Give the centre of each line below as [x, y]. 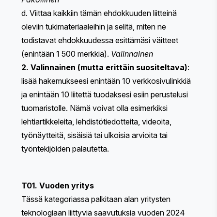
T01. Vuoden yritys [58, 186]
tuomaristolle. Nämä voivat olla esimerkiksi [94, 108]
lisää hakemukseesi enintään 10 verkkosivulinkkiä [106, 81]
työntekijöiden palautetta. [65, 149]
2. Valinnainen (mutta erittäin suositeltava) [104, 68]
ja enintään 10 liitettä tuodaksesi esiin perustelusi [105, 95]
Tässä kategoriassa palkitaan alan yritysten [96, 199]
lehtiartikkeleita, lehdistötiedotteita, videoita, [96, 122]
